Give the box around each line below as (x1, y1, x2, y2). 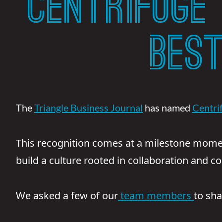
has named (143, 102, 192, 113)
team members (118, 189, 194, 202)
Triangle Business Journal (34, 102, 143, 113)
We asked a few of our (16, 189, 118, 202)
